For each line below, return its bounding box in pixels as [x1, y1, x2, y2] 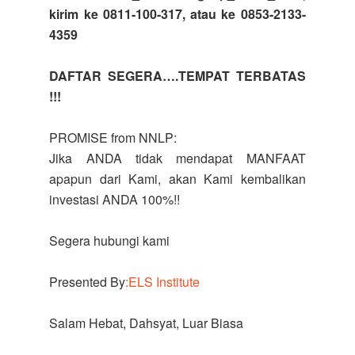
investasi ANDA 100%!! [49, 190, 181, 208]
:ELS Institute [125, 273, 200, 291]
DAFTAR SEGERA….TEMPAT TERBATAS [49, 67, 306, 85]
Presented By [49, 273, 126, 291]
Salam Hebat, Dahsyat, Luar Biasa [49, 314, 244, 332]
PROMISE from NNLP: [49, 128, 177, 147]
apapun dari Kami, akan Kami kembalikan [49, 170, 306, 188]
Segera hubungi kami [49, 231, 170, 250]
